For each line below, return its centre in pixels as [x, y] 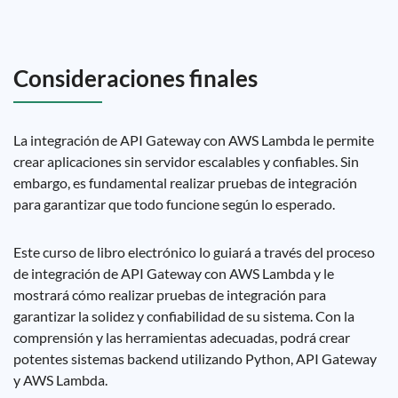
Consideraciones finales [135, 78]
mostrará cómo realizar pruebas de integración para [170, 295]
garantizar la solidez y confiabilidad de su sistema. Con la [184, 316]
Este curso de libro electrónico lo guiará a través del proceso [194, 252]
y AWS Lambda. [60, 380]
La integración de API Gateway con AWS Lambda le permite [194, 140]
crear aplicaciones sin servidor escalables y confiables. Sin [186, 161]
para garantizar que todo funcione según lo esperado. [174, 204]
